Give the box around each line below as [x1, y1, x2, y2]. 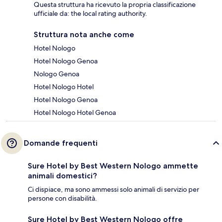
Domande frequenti [24, 138, 98, 148]
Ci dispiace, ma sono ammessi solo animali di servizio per [28, 185, 199, 194]
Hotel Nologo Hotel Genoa [34, 108, 116, 117]
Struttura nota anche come [34, 30, 134, 40]
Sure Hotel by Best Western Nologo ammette [28, 161, 198, 171]
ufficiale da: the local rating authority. [34, 9, 147, 18]
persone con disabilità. [28, 194, 97, 203]
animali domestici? [28, 171, 97, 181]
